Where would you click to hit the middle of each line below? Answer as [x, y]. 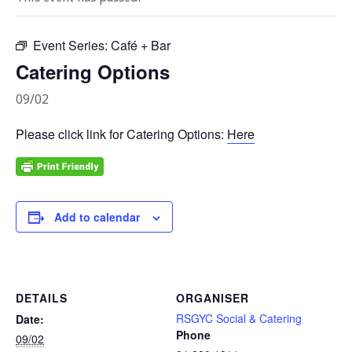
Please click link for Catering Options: [121, 134]
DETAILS [42, 298]
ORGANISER [213, 298]
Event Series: [72, 46]
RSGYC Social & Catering [239, 319]
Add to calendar [97, 217]
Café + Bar [141, 46]
